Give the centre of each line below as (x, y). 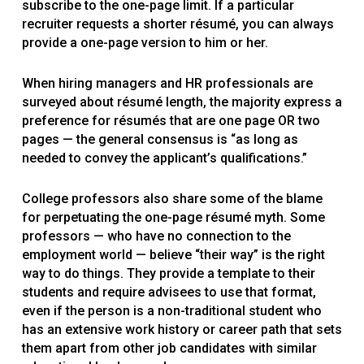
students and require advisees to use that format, (169, 292)
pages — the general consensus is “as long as (160, 140)
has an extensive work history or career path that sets (182, 330)
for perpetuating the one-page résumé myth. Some (173, 218)
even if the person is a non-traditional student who (171, 311)
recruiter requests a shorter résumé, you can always (178, 24)
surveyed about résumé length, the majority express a (182, 102)
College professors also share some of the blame (172, 199)
